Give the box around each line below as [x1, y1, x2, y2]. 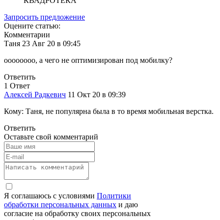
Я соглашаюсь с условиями [4, 191, 97, 200]
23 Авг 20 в [22, 39, 63, 48]
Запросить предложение [4, 12, 85, 21]
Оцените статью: [4, 21, 60, 30]
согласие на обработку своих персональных [4, 209, 151, 218]
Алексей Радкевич [4, 90, 66, 99]
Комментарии [4, 30, 50, 39]
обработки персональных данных [4, 200, 116, 209]
